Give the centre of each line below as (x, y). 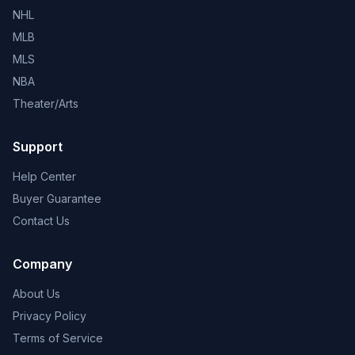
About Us (36, 294)
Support (38, 147)
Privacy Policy (50, 316)
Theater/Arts (46, 103)
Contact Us (41, 221)
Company (42, 264)
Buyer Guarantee (57, 198)
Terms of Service (58, 338)
